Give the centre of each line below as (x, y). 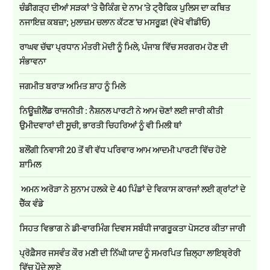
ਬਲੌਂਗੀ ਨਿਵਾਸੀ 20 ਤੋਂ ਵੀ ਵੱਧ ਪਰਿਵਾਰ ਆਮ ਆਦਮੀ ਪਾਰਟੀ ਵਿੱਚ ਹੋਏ (123, 150)
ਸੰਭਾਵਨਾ (33, 61)
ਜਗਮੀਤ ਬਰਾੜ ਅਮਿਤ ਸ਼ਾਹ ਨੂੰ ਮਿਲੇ (73, 86)
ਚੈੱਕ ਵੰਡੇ (32, 204)
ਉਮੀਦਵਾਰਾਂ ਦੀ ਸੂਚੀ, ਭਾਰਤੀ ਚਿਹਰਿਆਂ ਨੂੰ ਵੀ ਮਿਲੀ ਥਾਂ (101, 125)
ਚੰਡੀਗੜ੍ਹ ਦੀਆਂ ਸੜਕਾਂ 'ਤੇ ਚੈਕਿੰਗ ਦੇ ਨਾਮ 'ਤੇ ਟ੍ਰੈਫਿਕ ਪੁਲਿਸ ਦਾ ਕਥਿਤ (125, 8)
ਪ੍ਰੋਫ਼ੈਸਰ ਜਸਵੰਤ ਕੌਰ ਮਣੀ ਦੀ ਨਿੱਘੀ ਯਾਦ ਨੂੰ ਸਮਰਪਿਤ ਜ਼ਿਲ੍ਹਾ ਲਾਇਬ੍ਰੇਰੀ (130, 253)
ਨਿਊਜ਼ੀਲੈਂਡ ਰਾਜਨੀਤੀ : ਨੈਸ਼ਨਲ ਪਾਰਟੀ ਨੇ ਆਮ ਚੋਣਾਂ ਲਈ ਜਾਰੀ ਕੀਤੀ (121, 111)
